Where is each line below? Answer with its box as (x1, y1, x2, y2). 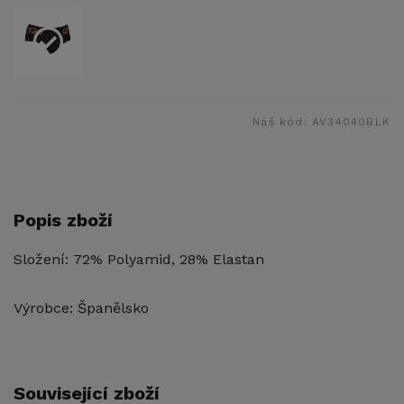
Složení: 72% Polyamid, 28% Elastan (14, 251, 264, 269)
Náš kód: (252, 115, 312, 129)
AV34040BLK (312, 115, 390, 129)
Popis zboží (14, 209, 113, 232)
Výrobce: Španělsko (14, 299, 149, 317)
